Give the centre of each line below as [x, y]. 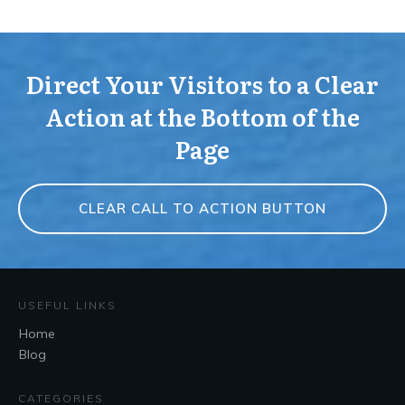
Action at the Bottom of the [202, 116]
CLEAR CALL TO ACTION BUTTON [202, 208]
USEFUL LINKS [67, 306]
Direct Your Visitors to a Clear [202, 83]
